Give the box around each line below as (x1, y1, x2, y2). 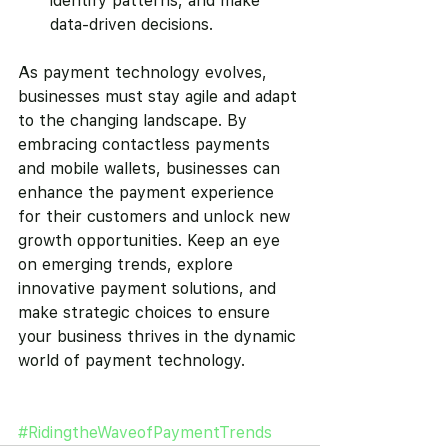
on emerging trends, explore (18, 255, 238, 275)
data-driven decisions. (50, 15, 213, 35)
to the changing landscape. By (18, 111, 252, 131)
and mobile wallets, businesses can (18, 159, 285, 179)
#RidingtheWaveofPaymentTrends (18, 423, 272, 443)
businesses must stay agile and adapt (18, 87, 302, 107)
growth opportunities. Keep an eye (18, 231, 285, 251)
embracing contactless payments (18, 135, 275, 155)
